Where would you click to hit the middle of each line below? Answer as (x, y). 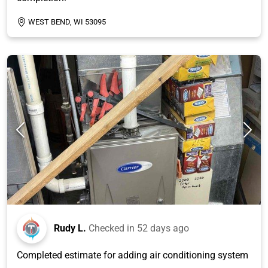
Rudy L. (70, 228)
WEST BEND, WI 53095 (67, 22)
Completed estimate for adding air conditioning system (133, 255)
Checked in (113, 228)
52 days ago (163, 228)
